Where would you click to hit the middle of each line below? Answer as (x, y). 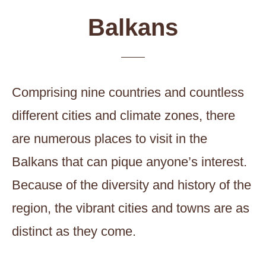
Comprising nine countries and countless (128, 93)
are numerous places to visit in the (110, 139)
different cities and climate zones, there (123, 116)
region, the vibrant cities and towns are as (131, 208)
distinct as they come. (74, 232)
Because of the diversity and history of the (132, 185)
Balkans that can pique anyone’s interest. (129, 162)
